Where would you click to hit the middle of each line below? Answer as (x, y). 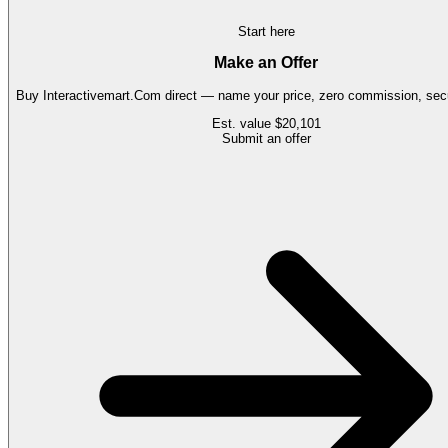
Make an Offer (266, 63)
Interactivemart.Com (102, 96)
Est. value (243, 124)
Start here (266, 31)
